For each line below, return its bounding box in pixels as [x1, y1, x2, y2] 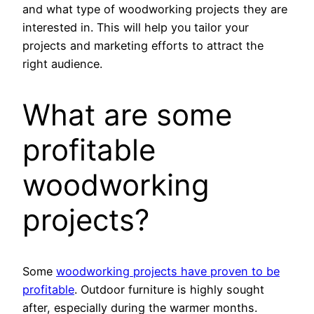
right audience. [22, 57, 102, 71]
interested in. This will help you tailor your [22, 20, 249, 35]
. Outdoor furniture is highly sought [74, 282, 264, 296]
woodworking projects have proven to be [56, 264, 280, 278]
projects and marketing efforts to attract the [22, 39, 264, 53]
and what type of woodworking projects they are [22, 2, 287, 17]
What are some [22, 97, 232, 133]
